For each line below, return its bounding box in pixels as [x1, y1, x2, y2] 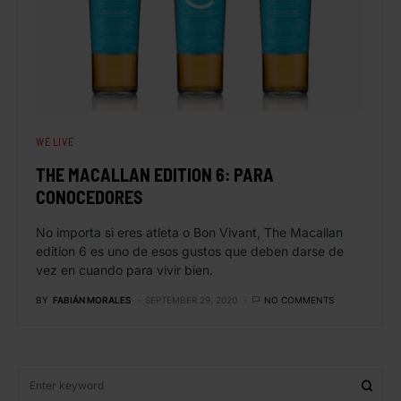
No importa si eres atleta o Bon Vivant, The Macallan [36, 225, 343, 241]
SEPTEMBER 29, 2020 [145, 294, 237, 306]
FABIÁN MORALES [53, 294, 131, 306]
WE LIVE [36, 135, 74, 149]
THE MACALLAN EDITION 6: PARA [36, 164, 274, 186]
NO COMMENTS [264, 294, 334, 306]
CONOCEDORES [36, 186, 142, 209]
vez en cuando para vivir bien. [36, 262, 213, 278]
